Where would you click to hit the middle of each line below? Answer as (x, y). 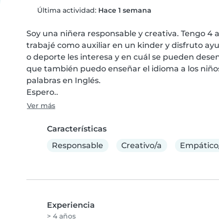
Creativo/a (142, 145)
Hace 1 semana (125, 10)
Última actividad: (66, 10)
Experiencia (71, 205)
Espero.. (42, 92)
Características (77, 129)
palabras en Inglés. (64, 80)
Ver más (41, 106)
